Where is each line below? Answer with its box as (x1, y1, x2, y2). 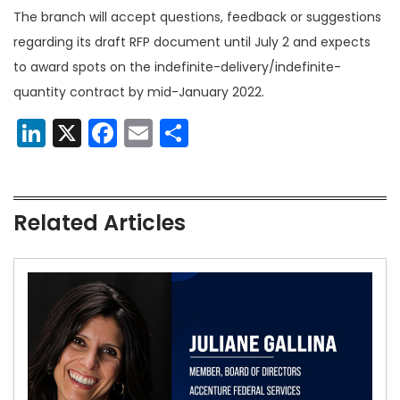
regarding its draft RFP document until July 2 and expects (13, 33, 371, 52)
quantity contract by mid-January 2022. (13, 83, 264, 102)
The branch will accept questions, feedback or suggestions (13, 8, 381, 27)
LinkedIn (46, 112, 156, 154)
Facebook (117, 112, 253, 154)
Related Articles (13, 208, 186, 238)
